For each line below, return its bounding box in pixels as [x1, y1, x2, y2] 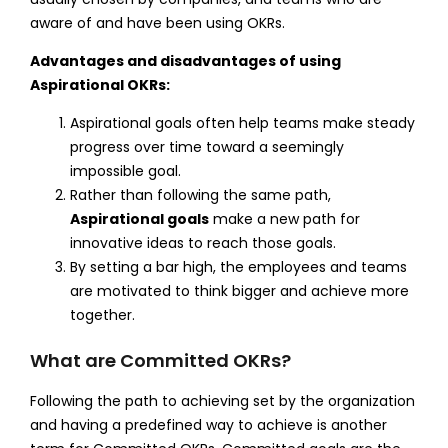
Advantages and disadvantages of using [29, 50, 341, 71]
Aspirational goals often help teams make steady [69, 112, 415, 133]
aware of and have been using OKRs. [29, 12, 285, 33]
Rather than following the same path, [69, 184, 331, 205]
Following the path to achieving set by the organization [29, 390, 415, 411]
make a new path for [208, 208, 360, 229]
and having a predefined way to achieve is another [29, 414, 387, 435]
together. [69, 304, 135, 325]
